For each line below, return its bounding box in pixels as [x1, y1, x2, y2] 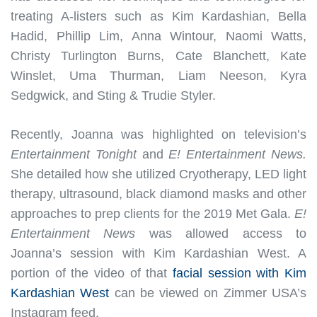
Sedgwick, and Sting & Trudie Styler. [11, 88, 216, 103]
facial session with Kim [173, 265, 306, 280]
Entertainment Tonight [11, 146, 137, 161]
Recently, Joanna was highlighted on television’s [11, 127, 306, 142]
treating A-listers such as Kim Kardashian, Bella [11, 8, 306, 23]
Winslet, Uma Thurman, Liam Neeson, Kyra [11, 68, 306, 83]
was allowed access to [135, 226, 307, 241]
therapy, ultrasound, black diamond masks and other [11, 186, 306, 201]
